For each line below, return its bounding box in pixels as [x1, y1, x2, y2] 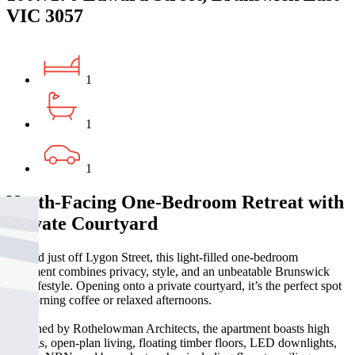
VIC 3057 [6, 6, 83, 27]
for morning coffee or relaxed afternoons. [6, 292, 212, 307]
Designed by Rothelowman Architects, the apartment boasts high [6, 321, 330, 335]
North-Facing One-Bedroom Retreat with [6, 192, 344, 213]
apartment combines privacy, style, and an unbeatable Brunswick [6, 264, 330, 278]
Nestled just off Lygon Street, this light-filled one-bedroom [6, 250, 298, 264]
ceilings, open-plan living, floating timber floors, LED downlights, [6, 335, 337, 349]
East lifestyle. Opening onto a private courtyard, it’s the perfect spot [6, 278, 342, 292]
